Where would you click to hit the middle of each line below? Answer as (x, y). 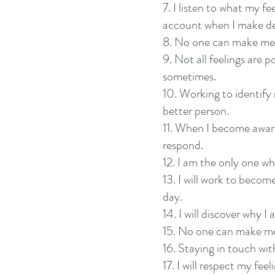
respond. (183, 145)
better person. (196, 111)
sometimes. (189, 76)
